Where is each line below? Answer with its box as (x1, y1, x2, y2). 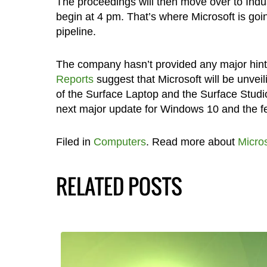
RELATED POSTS (55, 170, 182, 202)
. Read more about (145, 136, 238, 148)
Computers (93, 136, 146, 148)
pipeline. (55, 26, 96, 38)
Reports (55, 73, 94, 86)
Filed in (55, 136, 94, 148)
